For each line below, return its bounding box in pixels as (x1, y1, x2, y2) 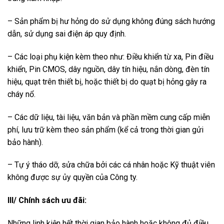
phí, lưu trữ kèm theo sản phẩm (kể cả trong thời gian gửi (7, 124, 203, 134)
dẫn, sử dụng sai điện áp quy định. (7, 28, 126, 38)
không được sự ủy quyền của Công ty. (7, 172, 137, 182)
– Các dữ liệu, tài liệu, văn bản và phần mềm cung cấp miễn (7, 112, 210, 122)
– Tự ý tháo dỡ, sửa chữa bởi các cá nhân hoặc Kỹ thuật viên (7, 160, 215, 170)
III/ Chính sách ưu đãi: (7, 195, 86, 205)
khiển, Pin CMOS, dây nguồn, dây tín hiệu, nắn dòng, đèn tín (7, 64, 209, 74)
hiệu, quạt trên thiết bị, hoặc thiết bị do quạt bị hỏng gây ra (7, 76, 206, 86)
